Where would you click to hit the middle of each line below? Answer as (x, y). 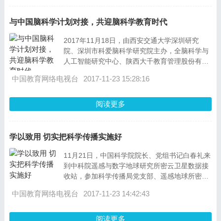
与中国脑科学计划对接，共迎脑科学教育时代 (88, 22)
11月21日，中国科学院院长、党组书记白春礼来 (137, 155)
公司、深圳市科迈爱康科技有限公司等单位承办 (136, 72)
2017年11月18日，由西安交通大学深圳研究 (131, 40)
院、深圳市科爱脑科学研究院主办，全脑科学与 (136, 51)
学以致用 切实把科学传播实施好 (65, 137)
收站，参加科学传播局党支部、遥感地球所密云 (136, 176)
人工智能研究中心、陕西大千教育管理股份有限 (136, 61)
